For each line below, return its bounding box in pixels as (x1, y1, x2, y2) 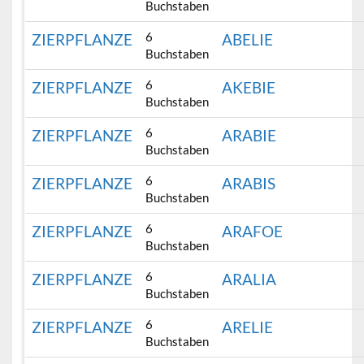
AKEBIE (222, 78, 276, 97)
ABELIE (222, 30, 274, 50)
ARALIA (222, 270, 277, 289)
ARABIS (222, 174, 276, 193)
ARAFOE (222, 222, 284, 241)
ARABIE (222, 126, 277, 145)
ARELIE (222, 318, 274, 337)
